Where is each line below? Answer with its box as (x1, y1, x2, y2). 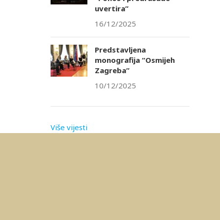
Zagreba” (94, 65, 130, 76)
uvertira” (94, 3, 129, 14)
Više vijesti (50, 122, 87, 133)
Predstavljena (94, 45, 146, 55)
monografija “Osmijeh (94, 55, 175, 65)
